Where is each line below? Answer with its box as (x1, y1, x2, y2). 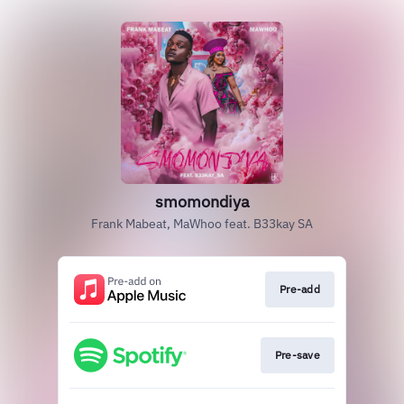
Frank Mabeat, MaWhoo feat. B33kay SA (91, 216, 313, 232)
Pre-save (274, 348, 320, 363)
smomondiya (154, 191, 250, 212)
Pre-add (279, 282, 320, 296)
